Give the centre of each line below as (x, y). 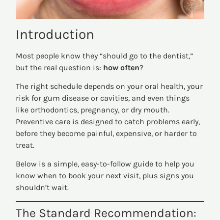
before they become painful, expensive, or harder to (107, 133)
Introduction (55, 34)
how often (122, 67)
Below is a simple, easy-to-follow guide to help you (105, 164)
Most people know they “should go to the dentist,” (105, 55)
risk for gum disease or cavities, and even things (103, 98)
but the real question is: (60, 67)
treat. (25, 145)
